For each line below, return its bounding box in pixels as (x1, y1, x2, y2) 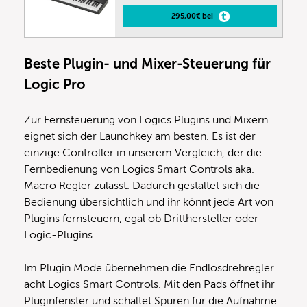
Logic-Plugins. (24, 228, 95, 241)
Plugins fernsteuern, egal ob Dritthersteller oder (24, 212, 258, 225)
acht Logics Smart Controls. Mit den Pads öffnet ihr (24, 278, 275, 291)
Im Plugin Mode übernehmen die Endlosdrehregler (24, 261, 274, 274)
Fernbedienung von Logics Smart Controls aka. (24, 162, 254, 175)
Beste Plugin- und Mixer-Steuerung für (24, 56, 271, 72)
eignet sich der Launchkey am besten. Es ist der (24, 130, 256, 143)
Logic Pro (24, 76, 89, 93)
